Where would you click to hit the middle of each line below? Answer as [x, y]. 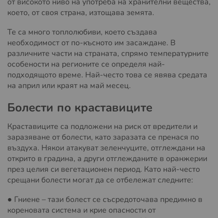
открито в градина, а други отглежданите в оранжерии [107, 159]
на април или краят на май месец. [69, 86]
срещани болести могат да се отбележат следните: [100, 180]
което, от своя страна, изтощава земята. [81, 13]
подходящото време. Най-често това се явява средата [107, 75]
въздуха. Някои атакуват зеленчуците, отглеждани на [106, 148]
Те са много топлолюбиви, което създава [82, 32]
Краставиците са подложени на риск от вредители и [102, 127]
